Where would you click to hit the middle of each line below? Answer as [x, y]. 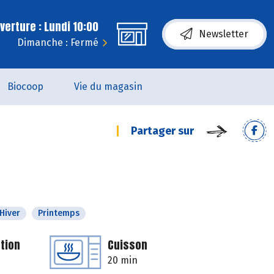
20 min [123, 260]
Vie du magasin [108, 87]
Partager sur [162, 131]
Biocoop [25, 87]
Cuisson [128, 245]
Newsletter [224, 34]
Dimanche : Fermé [58, 43]
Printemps [59, 213]
